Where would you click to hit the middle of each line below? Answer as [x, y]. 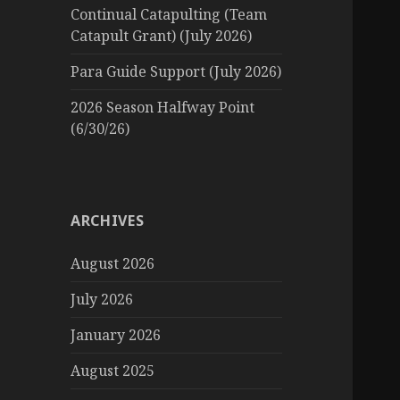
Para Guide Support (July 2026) [176, 72]
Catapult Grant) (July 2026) [162, 36]
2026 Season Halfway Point [163, 108]
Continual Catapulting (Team [169, 15]
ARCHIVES [108, 221]
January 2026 [116, 335]
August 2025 [113, 371]
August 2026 [113, 264]
